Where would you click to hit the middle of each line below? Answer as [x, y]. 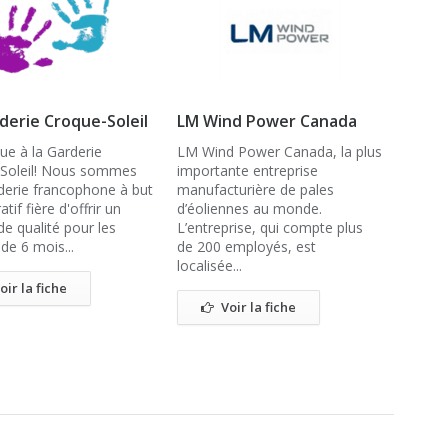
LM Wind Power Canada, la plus [279, 151]
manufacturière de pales [255, 189]
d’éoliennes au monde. [249, 208]
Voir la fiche [258, 307]
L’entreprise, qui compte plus [270, 227]
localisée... [209, 265]
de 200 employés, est [246, 246]
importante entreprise [247, 170]
